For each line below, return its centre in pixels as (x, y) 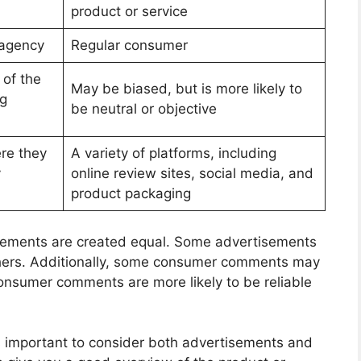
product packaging (131, 194)
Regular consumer (129, 46)
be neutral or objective (143, 109)
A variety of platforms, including (173, 154)
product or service (129, 12)
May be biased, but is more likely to (186, 89)
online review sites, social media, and (192, 174)
